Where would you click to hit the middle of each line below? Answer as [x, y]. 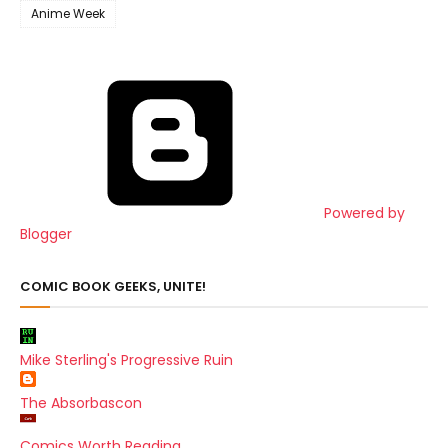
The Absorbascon [81, 403]
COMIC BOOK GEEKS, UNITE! [113, 286]
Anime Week [68, 13]
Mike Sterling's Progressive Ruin [126, 360]
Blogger [46, 234]
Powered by [362, 213]
